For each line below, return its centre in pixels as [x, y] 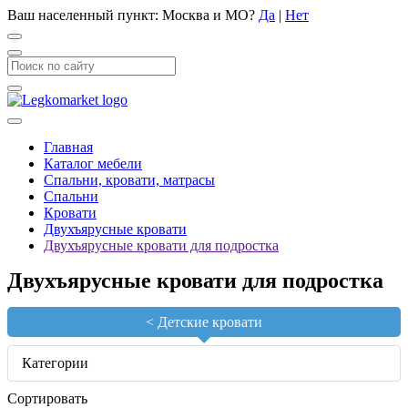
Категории [55, 363]
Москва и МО [205, 15]
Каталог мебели [93, 163]
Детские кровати [210, 322]
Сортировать [47, 398]
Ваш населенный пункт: [85, 15]
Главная [68, 147]
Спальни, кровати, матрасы [129, 180]
